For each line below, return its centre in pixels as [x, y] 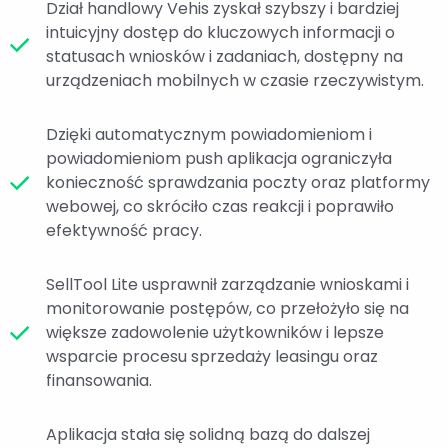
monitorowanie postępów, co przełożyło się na [227, 309]
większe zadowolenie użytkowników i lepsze [215, 333]
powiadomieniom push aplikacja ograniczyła [219, 159]
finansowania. [99, 381]
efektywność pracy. [124, 231]
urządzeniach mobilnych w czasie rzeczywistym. [235, 81]
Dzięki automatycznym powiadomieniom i [209, 135]
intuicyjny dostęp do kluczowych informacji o [220, 33]
